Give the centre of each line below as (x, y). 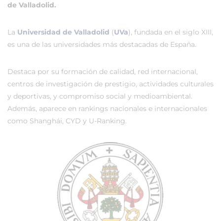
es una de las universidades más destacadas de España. (102, 44)
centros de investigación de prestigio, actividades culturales (110, 84)
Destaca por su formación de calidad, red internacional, (103, 72)
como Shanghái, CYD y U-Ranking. (67, 121)
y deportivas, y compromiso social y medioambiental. (100, 96)
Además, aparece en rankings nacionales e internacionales (107, 109)
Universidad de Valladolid (63, 32)
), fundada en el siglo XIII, (171, 32)
